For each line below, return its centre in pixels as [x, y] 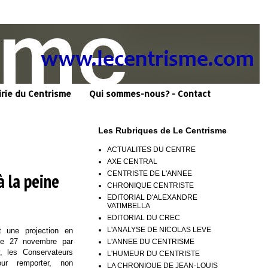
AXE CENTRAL [132, 161]
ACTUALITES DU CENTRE [151, 149]
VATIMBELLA [129, 205]
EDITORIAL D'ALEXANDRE [152, 197]
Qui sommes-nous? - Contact [150, 94]
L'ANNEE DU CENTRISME [151, 241]
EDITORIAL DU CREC [144, 217]
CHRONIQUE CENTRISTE [150, 185]
